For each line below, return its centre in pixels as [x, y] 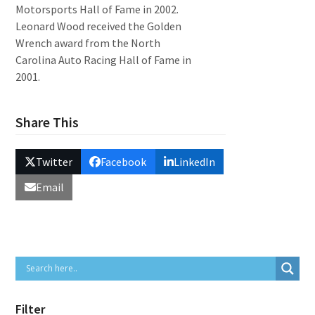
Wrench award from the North [88, 43]
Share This [47, 122]
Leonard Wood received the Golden [99, 26]
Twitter [54, 162]
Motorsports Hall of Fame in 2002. [97, 9]
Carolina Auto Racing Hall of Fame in [104, 60]
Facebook [124, 162]
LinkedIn [194, 162]
